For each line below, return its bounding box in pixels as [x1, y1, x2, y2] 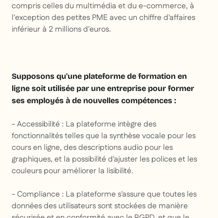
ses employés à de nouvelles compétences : [12, 96, 176, 106]
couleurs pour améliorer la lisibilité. [12, 165, 133, 177]
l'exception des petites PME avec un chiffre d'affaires [12, 12, 195, 24]
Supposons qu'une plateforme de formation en [12, 72, 187, 81]
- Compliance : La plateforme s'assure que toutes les [12, 189, 197, 200]
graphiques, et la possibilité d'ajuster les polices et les [12, 154, 197, 165]
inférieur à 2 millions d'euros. [12, 24, 111, 36]
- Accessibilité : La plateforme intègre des [12, 119, 156, 130]
